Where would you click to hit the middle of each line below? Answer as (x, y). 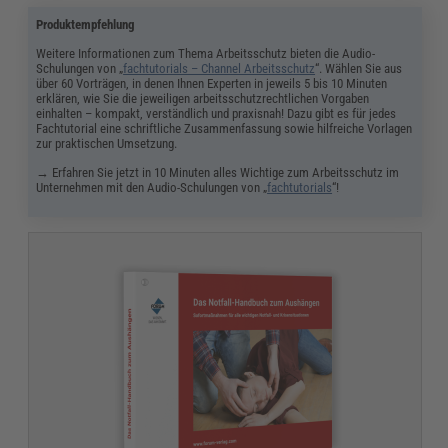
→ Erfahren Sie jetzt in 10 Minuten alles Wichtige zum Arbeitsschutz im (218, 173)
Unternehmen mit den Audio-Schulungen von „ (152, 188)
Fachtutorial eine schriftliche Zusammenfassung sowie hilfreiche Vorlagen (224, 129)
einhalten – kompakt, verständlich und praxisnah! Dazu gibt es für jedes (216, 114)
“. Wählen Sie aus (359, 69)
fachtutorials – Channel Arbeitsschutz (219, 69)
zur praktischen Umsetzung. (107, 144)
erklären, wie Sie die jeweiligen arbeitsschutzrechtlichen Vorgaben (203, 99)
